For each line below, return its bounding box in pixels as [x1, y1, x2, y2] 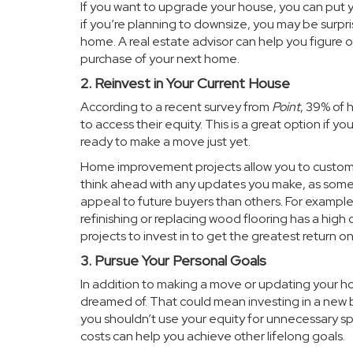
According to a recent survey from [80, 98, 272, 115]
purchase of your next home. [80, 50, 240, 67]
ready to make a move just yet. [80, 133, 251, 150]
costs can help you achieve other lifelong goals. [80, 328, 345, 344]
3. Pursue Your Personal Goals [80, 251, 266, 269]
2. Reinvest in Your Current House [80, 74, 290, 92]
